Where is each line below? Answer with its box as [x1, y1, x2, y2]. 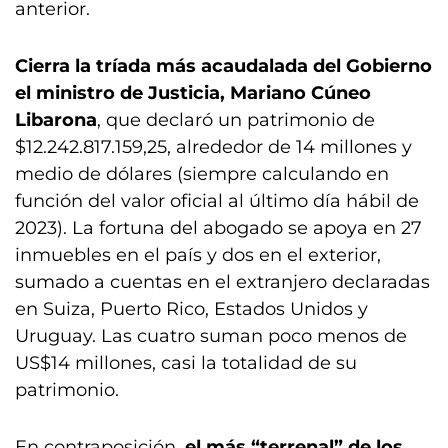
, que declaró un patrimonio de [97, 109, 375, 131]
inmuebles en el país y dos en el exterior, [15, 244, 381, 266]
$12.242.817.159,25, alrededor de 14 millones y [15, 136, 412, 158]
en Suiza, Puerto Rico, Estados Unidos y [15, 298, 368, 320]
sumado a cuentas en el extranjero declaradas [15, 271, 430, 293]
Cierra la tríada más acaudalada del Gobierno [15, 55, 432, 77]
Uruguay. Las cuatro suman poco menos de [15, 325, 407, 347]
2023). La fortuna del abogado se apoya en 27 [15, 217, 422, 239]
